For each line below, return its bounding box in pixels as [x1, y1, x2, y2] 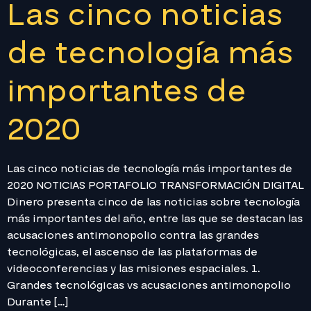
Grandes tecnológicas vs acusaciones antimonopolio [7, 278, 291, 294]
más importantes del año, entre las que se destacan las [7, 211, 303, 227]
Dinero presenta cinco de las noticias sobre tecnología [7, 194, 300, 210]
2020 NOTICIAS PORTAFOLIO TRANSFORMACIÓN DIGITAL [7, 178, 304, 194]
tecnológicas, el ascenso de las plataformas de [7, 244, 258, 260]
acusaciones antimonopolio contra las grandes [7, 228, 259, 244]
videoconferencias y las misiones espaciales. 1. [7, 261, 260, 277]
